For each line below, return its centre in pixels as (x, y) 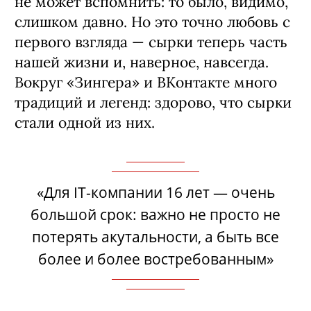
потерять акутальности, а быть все (155, 236)
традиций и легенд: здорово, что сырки (153, 102)
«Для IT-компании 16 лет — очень (155, 192)
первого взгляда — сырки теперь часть (151, 42)
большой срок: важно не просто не (155, 214)
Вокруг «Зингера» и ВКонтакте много (146, 82)
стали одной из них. (85, 122)
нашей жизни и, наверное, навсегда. (142, 62)
